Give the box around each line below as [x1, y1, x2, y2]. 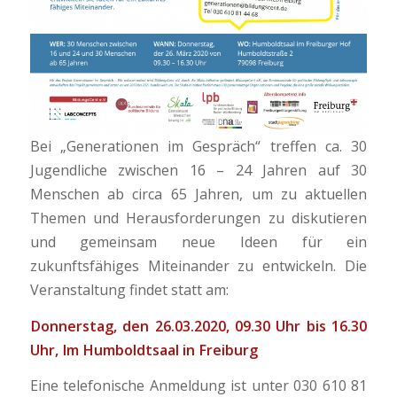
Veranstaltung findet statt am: [29, 279, 229, 300]
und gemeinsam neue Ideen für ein [29, 231, 368, 252]
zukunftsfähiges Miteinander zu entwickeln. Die [29, 255, 368, 276]
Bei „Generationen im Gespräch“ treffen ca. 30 [29, 136, 368, 156]
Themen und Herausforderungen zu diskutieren [29, 207, 368, 228]
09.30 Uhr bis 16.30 [235, 315, 368, 336]
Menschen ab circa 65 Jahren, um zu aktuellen [29, 183, 368, 204]
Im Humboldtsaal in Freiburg [61, 339, 279, 360]
